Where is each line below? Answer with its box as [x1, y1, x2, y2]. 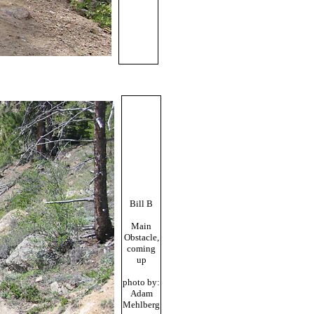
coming [127, 243, 156, 254]
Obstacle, [123, 232, 159, 243]
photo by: [123, 277, 160, 287]
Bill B [130, 198, 153, 209]
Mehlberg [123, 299, 160, 310]
